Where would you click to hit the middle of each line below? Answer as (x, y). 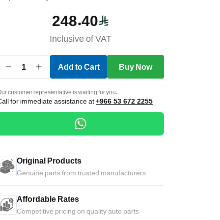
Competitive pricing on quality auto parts (78, 211)
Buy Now (136, 67)
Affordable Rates (48, 199)
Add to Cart (79, 67)
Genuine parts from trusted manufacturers (81, 173)
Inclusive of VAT (81, 38)
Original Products (49, 161)
